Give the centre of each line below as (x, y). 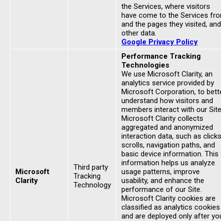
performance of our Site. (162, 189)
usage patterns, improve (161, 172)
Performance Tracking (161, 56)
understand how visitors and (167, 101)
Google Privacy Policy (160, 42)
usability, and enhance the (163, 181)
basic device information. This (170, 154)
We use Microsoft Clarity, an (167, 74)
